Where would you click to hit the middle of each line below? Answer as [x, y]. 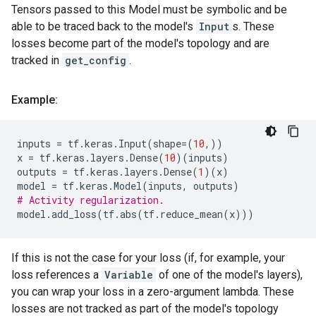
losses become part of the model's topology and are [140, 43]
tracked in [37, 60]
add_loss [74, 214]
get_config [96, 60]
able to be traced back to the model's [104, 26]
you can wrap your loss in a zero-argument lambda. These [153, 292]
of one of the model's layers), [229, 275]
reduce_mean [192, 214]
